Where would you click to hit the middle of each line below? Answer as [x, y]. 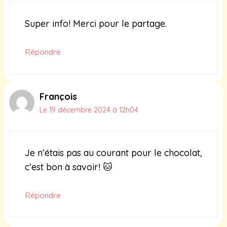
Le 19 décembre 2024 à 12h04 [89, 110]
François [58, 97]
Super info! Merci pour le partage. [96, 24]
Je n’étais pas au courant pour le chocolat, [113, 153]
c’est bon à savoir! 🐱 [69, 167]
